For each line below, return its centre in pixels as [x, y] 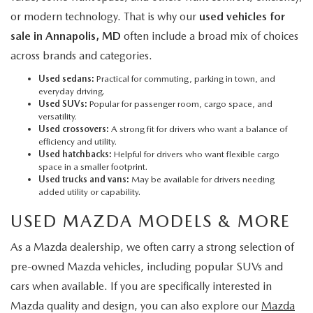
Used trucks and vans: [84, 179]
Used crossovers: [74, 129]
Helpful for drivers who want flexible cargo [196, 154]
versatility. [58, 116]
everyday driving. [72, 91]
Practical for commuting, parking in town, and [185, 78]
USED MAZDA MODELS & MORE [151, 221]
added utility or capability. [89, 191]
